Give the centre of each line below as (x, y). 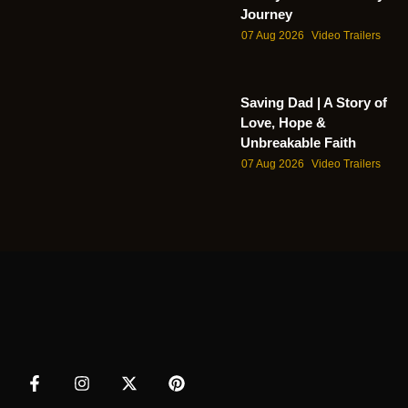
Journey (266, 15)
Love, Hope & (283, 122)
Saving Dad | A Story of (314, 102)
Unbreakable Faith (298, 142)
